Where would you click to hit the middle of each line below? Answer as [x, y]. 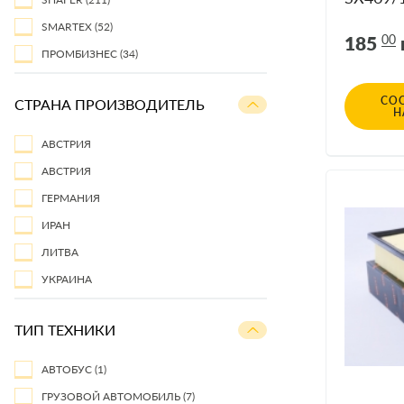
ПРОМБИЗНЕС [81, 54]
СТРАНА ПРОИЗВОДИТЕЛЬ [110, 104]
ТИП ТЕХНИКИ [65, 330]
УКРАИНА [67, 279]
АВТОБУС [68, 369]
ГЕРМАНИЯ [71, 198]
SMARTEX [68, 27]
